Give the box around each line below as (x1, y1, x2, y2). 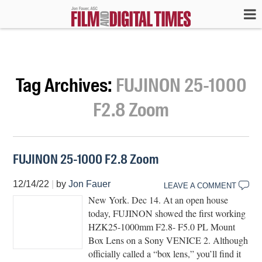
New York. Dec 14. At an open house (88, 193, 229, 206)
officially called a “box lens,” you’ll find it (88, 247, 242, 260)
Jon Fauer (68, 179, 111, 189)
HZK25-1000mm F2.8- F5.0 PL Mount (88, 220, 236, 233)
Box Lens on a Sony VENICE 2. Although (88, 233, 249, 246)
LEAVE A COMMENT (163, 181, 236, 190)
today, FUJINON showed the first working (88, 206, 246, 219)
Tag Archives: (15, 73, 116, 98)
